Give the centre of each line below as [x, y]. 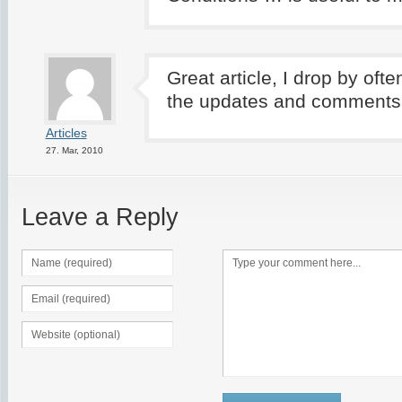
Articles [66, 132]
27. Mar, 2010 [74, 150]
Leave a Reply [100, 217]
